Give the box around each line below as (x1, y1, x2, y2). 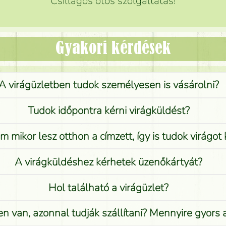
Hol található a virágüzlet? (48, 180, 168, 195)
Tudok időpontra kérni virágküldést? (27, 103, 190, 118)
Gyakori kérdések (55, 41, 171, 57)
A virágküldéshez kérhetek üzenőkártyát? (15, 154, 202, 169)
